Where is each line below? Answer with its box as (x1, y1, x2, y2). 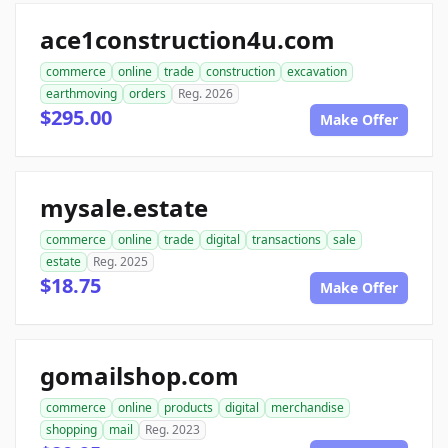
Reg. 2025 (93, 253, 148, 271)
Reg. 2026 (178, 85, 233, 103)
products (164, 399, 213, 417)
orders (129, 85, 166, 103)
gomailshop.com (40, 359, 239, 393)
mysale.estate (40, 191, 208, 225)
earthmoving (46, 85, 117, 103)
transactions (252, 231, 321, 249)
